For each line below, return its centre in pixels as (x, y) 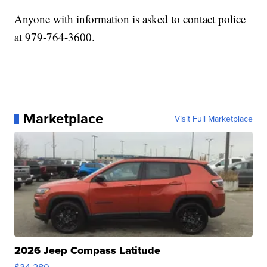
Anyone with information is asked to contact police (130, 19)
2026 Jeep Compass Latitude (88, 251)
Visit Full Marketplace (213, 119)
